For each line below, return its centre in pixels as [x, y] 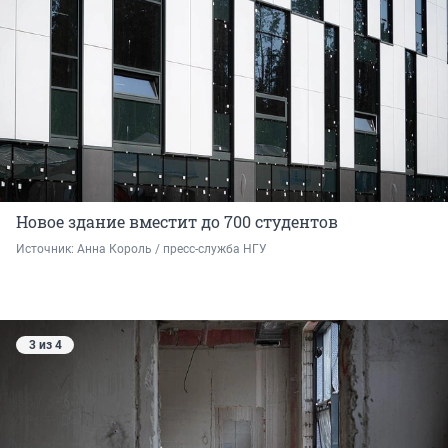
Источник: [46, 249]
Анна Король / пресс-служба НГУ [172, 249]
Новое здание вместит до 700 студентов [177, 222]
